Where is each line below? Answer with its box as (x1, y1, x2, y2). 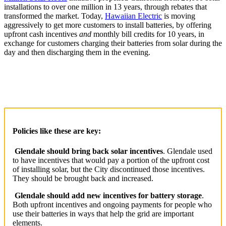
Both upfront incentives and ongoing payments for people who (13, 200, 212, 209)
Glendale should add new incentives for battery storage (15, 191, 202, 200)
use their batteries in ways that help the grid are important (13, 209, 194, 218)
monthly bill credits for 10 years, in (91, 30, 204, 38)
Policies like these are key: (13, 127, 101, 136)
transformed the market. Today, (4, 12, 105, 20)
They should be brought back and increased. (13, 174, 153, 183)
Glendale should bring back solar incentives (15, 146, 163, 155)
